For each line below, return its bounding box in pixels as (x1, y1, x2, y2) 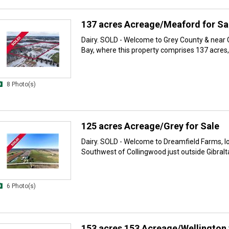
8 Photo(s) (7, 80, 36, 88)
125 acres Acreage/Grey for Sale (81, 121, 219, 132)
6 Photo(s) (7, 182, 36, 190)
